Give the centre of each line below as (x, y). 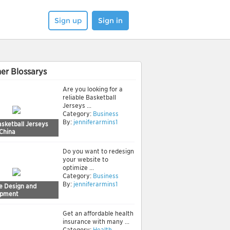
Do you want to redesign (98, 151)
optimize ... (78, 168)
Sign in (110, 21)
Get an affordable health (98, 213)
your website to (85, 159)
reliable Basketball (89, 97)
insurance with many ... (96, 222)
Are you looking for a (93, 89)
